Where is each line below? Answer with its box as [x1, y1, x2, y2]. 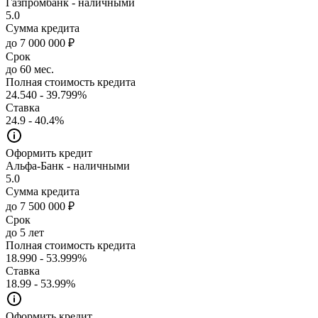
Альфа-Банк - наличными [6, 159, 130, 172]
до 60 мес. [6, 62, 54, 75]
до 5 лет [6, 226, 44, 238]
